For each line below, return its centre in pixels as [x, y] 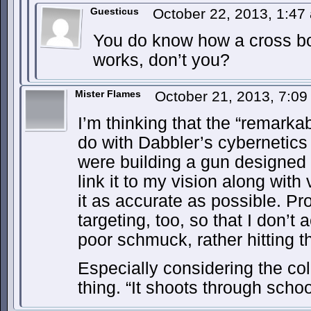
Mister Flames [108, 94]
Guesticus [115, 11]
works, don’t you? [161, 60]
